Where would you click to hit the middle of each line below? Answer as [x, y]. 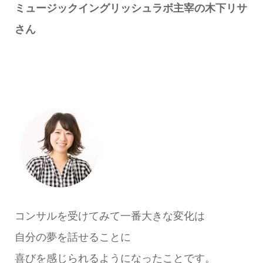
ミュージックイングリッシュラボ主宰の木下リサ [131, 9]
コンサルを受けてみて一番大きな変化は [109, 216]
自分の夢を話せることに [73, 237]
